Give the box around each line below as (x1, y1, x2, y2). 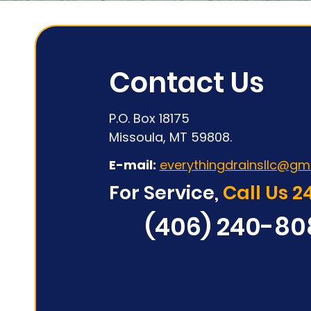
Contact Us (108, 63, 264, 102)
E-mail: (108, 156, 156, 174)
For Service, (108, 180, 219, 205)
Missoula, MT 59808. (108, 128, 232, 146)
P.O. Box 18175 (108, 110, 190, 127)
